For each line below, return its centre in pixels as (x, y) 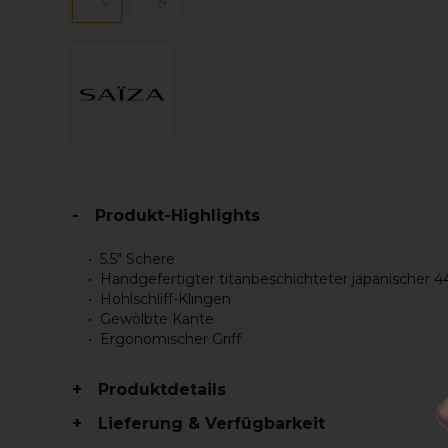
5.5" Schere (137, 259)
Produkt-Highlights (177, 215)
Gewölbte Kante (157, 319)
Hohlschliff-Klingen (165, 299)
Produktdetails (162, 389)
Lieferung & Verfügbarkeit (211, 423)
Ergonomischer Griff (170, 339)
